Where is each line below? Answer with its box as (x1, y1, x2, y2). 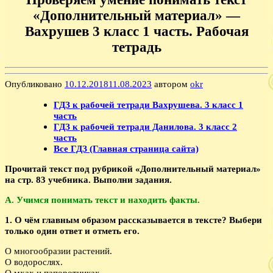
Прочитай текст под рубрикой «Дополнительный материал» (5, 163, 261, 174)
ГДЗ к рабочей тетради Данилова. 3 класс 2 (54, 121, 237, 132)
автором (152, 79, 190, 90)
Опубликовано (5, 79, 65, 90)
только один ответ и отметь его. (5, 225, 140, 236)
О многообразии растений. (5, 246, 112, 257)
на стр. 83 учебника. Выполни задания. (5, 174, 172, 185)
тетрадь (112, 40, 161, 55)
